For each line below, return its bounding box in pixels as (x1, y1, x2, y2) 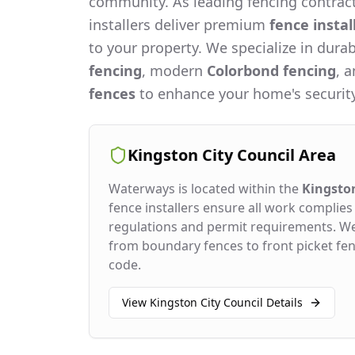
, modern (142, 61, 207, 80)
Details (263, 295, 303, 310)
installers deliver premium (89, 15, 269, 34)
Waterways (109, 180, 175, 197)
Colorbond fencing (207, 61, 336, 80)
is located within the (175, 180, 302, 197)
